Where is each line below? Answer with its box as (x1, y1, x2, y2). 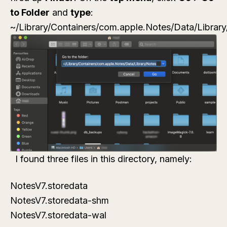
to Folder (10, 7, 50, 18)
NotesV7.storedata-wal (10, 209, 106, 220)
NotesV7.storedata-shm (10, 195, 109, 206)
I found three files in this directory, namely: (10, 153, 192, 164)
